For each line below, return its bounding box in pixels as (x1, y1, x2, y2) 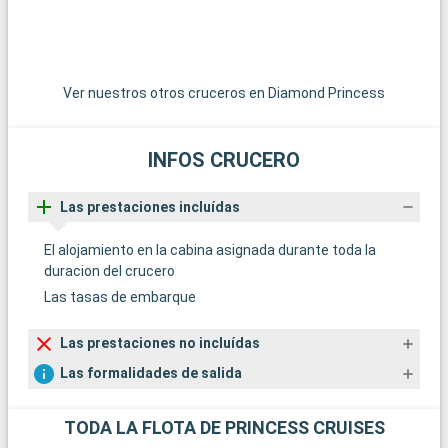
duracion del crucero (44, 262, 175, 279)
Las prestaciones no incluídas (60, 335, 260, 352)
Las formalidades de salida (60, 365, 242, 382)
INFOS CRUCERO (148, 148, 300, 173)
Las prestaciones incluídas (60, 198, 240, 215)
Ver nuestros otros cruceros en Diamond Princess (63, 85, 385, 102)
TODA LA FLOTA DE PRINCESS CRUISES (63, 416, 385, 438)
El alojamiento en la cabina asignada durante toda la (44, 241, 376, 258)
